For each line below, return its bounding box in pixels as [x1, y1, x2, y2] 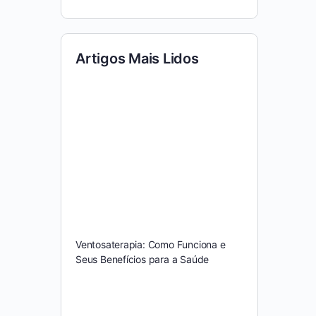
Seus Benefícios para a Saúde [75, 253, 209, 265]
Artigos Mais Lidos [75, 50, 199, 67]
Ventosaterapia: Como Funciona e [75, 238, 226, 250]
